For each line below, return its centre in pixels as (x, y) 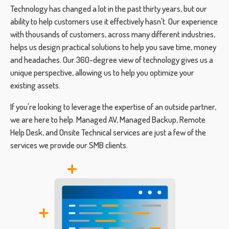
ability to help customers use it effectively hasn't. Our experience (114, 21)
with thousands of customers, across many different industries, (113, 34)
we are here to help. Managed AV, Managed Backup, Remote (108, 119)
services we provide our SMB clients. (69, 145)
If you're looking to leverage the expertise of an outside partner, (113, 107)
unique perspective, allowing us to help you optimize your (102, 72)
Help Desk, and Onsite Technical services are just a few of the (108, 132)
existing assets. (35, 85)
